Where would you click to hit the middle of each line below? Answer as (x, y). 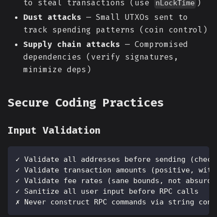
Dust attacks (52, 17)
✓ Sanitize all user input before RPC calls (107, 192)
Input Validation (54, 131)
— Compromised (154, 45)
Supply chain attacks (72, 45)
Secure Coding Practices (86, 103)
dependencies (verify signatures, (101, 57)
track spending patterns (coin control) (115, 30)
